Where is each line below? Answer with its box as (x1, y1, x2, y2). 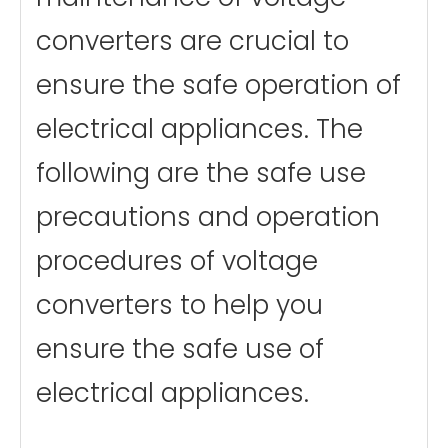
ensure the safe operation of (36, 67, 401, 104)
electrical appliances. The (36, 111, 363, 148)
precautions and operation (36, 199, 380, 236)
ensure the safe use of (36, 331, 324, 368)
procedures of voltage (36, 243, 318, 280)
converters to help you (36, 287, 323, 324)
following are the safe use (36, 155, 366, 192)
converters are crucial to (36, 23, 349, 60)
